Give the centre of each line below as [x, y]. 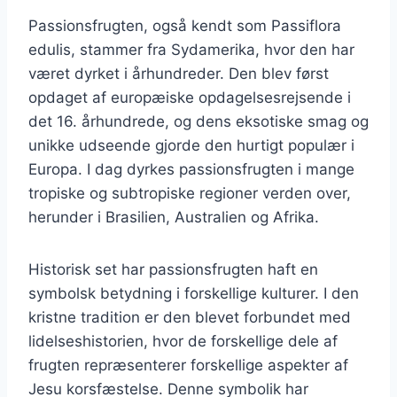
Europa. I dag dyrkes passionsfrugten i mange [191, 169]
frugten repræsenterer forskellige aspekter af [188, 365]
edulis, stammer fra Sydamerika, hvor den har [191, 49]
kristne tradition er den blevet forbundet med [190, 317]
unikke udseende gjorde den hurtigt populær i [191, 145]
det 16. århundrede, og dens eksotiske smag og [198, 121]
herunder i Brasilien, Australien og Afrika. [174, 217]
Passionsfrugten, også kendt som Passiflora [185, 25]
